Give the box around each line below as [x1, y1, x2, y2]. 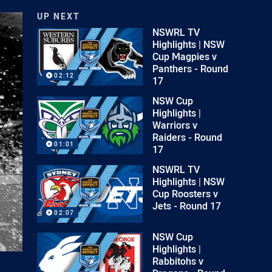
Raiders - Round [152, 131, 223, 144]
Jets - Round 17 [152, 199, 222, 212]
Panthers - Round [152, 62, 229, 75]
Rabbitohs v [152, 254, 204, 268]
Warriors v [152, 118, 198, 132]
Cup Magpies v [152, 50, 217, 63]
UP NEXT [37, 10, 81, 22]
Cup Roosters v [152, 187, 219, 200]
